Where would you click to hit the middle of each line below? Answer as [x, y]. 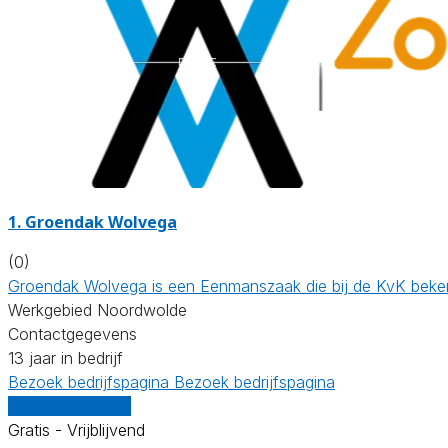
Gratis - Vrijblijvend [76, 429]
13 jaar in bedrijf [65, 357]
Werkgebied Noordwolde [97, 309]
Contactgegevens [72, 333]
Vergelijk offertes [69, 405]
